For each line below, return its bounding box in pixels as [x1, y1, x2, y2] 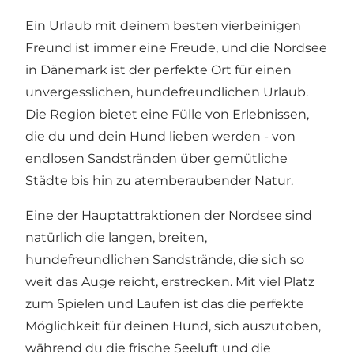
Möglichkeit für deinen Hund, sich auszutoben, [25, 318, 321, 334]
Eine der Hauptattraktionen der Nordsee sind [25, 208, 312, 224]
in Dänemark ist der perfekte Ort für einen [25, 62, 292, 78]
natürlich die [25, 230, 108, 246]
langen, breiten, [108, 230, 207, 246]
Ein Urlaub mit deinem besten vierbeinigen [25, 18, 301, 34]
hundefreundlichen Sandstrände [25, 252, 233, 268]
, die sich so [233, 252, 304, 268]
